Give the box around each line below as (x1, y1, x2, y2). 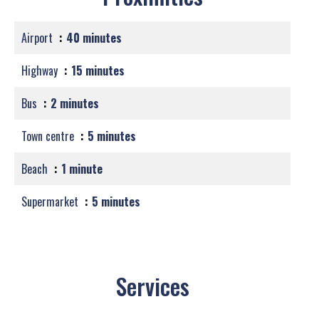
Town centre (21, 127, 77, 145)
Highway (21, 62, 61, 79)
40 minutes (66, 29, 122, 46)
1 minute (61, 160, 103, 177)
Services (115, 269, 189, 303)
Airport (21, 29, 56, 46)
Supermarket (21, 193, 81, 210)
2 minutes (51, 95, 99, 112)
